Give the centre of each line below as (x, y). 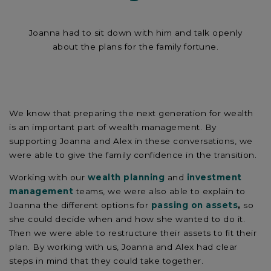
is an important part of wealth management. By (113, 127)
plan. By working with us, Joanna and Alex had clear (123, 247)
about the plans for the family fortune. (135, 47)
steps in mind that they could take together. (106, 260)
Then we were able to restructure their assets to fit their (133, 233)
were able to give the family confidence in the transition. (134, 155)
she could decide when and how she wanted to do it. (127, 219)
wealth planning (126, 177)
